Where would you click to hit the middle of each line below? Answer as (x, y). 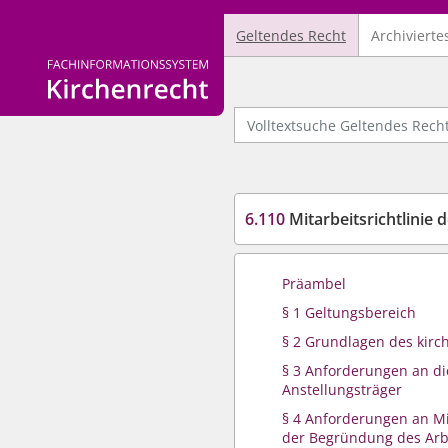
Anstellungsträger (342, 389)
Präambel (314, 283)
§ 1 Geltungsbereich (349, 312)
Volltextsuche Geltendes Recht (334, 115)
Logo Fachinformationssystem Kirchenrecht (192, 68)
